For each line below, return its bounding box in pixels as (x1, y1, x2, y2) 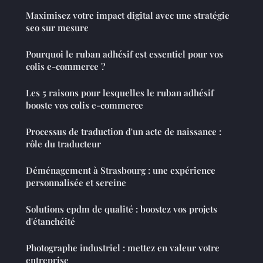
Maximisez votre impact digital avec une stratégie (26, 9, 230, 22)
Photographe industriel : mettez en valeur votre (26, 242, 220, 254)
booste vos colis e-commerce (26, 99, 143, 112)
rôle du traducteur (26, 138, 101, 150)
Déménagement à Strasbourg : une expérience (26, 164, 215, 177)
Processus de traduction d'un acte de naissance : (26, 126, 221, 138)
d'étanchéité (26, 215, 75, 228)
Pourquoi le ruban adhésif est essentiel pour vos (26, 48, 223, 60)
